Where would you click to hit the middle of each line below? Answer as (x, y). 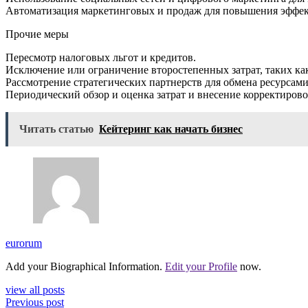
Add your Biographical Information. (85, 267)
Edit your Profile (201, 267)
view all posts (35, 290)
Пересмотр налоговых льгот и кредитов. (101, 58)
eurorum (24, 243)
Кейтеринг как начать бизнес (171, 129)
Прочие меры (37, 34)
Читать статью (56, 129)
